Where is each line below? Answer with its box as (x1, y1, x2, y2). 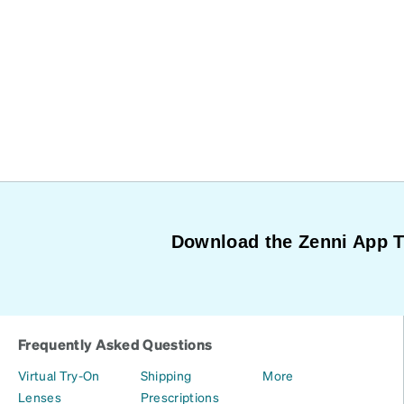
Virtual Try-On (18, 367, 100, 383)
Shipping (140, 367, 192, 383)
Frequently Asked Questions (18, 335, 213, 353)
